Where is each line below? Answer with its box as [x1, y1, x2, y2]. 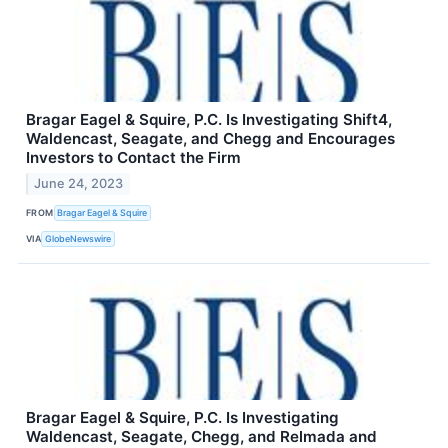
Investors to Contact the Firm [26, 147, 241, 167]
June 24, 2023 [34, 175, 124, 191]
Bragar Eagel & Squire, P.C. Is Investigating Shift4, [26, 109, 392, 129]
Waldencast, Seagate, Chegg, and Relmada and [26, 426, 377, 446]
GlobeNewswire [45, 233, 112, 245]
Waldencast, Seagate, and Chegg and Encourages [26, 128, 395, 148]
